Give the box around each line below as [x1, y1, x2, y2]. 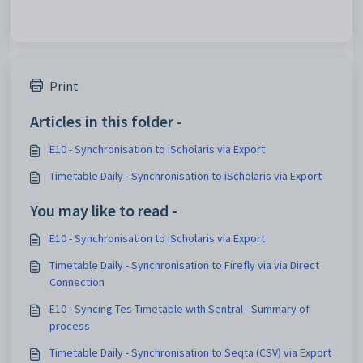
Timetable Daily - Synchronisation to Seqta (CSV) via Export [49, 344, 331, 360]
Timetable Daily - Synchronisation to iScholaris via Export [49, 168, 322, 183]
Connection [49, 274, 105, 289]
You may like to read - [30, 199, 177, 220]
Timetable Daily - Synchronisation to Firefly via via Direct [49, 257, 319, 272]
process [49, 318, 90, 333]
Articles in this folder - [30, 110, 182, 131]
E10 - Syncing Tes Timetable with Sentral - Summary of [49, 301, 310, 316]
